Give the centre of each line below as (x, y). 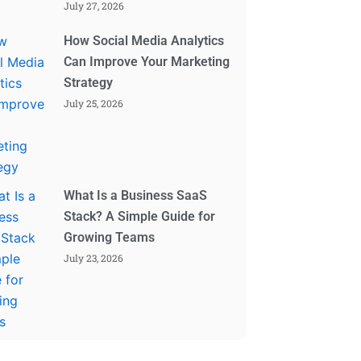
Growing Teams (110, 237)
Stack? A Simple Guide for (140, 216)
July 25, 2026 (94, 103)
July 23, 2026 (94, 257)
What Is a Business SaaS (136, 195)
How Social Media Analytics (144, 40)
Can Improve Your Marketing (147, 61)
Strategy (89, 82)
